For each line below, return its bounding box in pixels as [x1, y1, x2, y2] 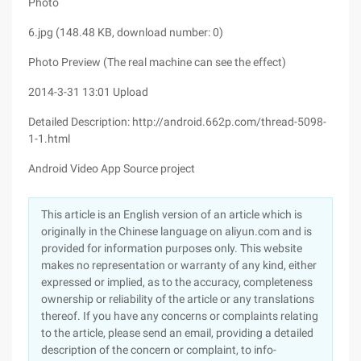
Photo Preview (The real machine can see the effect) [28, 56, 286, 68]
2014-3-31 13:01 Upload [28, 85, 148, 98]
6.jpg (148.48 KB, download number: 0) [28, 26, 223, 39]
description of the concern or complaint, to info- [41, 343, 276, 356]
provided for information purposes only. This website [41, 242, 302, 255]
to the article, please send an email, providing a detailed [41, 326, 313, 339]
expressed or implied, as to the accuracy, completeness [41, 276, 313, 288]
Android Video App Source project [28, 162, 195, 175]
